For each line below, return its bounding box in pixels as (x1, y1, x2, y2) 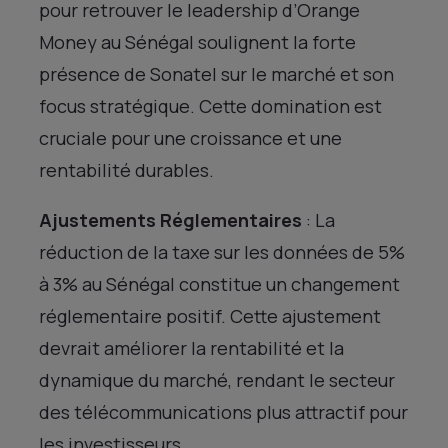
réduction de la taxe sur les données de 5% (39, 239, 405, 264)
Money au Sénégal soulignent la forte (39, 29, 356, 54)
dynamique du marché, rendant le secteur (39, 367, 395, 392)
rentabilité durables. (39, 157, 214, 182)
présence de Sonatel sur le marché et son (39, 61, 394, 86)
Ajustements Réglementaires (39, 207, 302, 232)
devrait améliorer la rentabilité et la (39, 335, 344, 360)
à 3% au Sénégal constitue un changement (39, 271, 400, 296)
